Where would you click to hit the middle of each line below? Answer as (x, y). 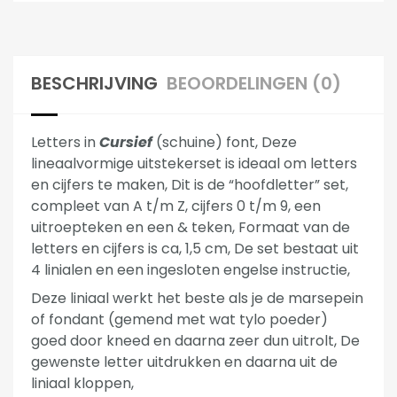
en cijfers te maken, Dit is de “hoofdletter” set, (190, 185)
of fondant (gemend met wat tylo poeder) (179, 320)
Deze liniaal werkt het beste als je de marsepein (197, 299)
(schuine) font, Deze (225, 143)
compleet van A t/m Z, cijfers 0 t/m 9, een (176, 206)
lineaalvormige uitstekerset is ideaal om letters (194, 164)
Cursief (126, 143)
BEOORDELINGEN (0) (254, 84)
